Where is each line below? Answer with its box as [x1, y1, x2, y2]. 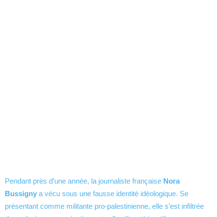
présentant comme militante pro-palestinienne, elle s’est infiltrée [5, 202, 204, 211]
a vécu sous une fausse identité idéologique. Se [37, 189, 188, 198]
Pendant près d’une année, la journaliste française [5, 177, 163, 186]
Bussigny [5, 189, 37, 198]
